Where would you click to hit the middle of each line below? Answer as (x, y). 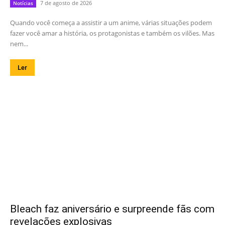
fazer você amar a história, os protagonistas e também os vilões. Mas (112, 33)
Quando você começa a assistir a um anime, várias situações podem (111, 22)
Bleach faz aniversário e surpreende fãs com (112, 209)
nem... (19, 43)
